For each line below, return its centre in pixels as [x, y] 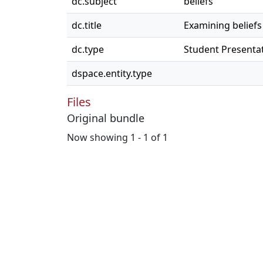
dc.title [87, 25]
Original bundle [106, 118]
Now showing [99, 137]
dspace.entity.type [112, 73]
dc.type [88, 49]
